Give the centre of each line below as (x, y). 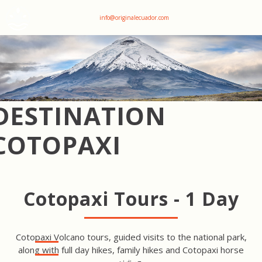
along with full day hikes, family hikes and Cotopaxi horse (131, 250)
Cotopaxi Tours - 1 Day (131, 199)
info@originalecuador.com (134, 17)
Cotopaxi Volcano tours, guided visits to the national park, (131, 237)
